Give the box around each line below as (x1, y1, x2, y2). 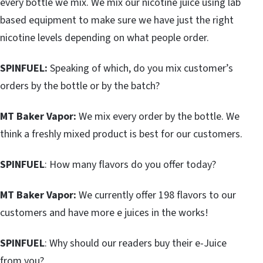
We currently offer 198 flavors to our (76, 187, 236, 203)
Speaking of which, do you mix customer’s (48, 60, 233, 76)
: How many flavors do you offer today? (45, 157, 216, 172)
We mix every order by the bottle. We (76, 109, 240, 124)
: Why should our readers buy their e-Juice (45, 235, 227, 251)
